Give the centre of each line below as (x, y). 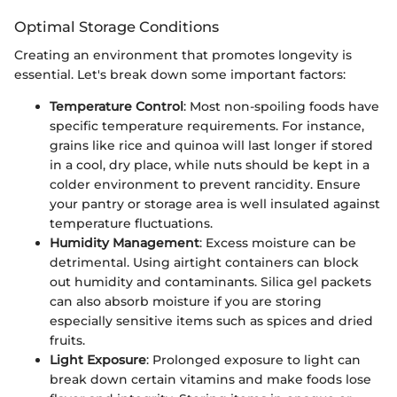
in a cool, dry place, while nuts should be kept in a (210, 164)
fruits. (67, 340)
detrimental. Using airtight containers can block (204, 262)
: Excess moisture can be (278, 242)
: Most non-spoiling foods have (281, 106)
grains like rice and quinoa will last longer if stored (211, 145)
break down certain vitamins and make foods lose (210, 379)
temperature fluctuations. (131, 223)
